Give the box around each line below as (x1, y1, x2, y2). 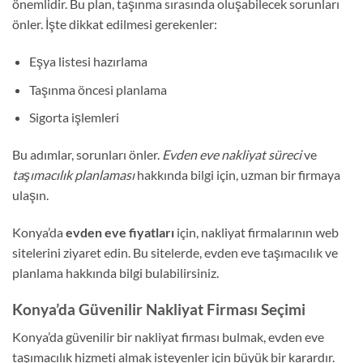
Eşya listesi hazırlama (28, 53, 147, 69)
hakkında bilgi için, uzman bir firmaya (135, 166, 340, 182)
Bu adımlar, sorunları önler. (12, 146, 162, 162)
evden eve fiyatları (66, 224, 174, 240)
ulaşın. (12, 186, 49, 203)
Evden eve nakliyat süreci (162, 146, 301, 162)
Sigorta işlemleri (28, 109, 119, 126)
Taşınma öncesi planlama (28, 81, 167, 97)
